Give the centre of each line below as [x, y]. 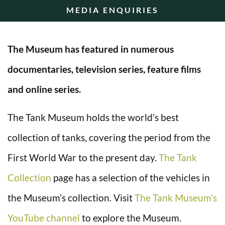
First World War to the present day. [83, 157]
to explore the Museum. [131, 217]
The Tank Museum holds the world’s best [93, 117]
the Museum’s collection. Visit [71, 197]
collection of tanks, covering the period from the [109, 137]
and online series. [44, 89]
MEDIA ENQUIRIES [113, 10]
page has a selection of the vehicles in [131, 177]
